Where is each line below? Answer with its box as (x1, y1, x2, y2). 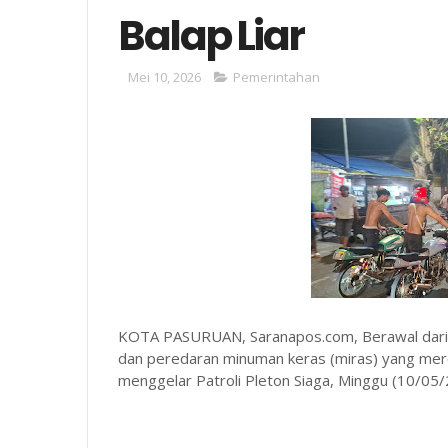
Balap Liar (118, 7, 304, 64)
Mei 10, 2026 (128, 68, 201, 86)
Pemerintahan (233, 68, 320, 86)
